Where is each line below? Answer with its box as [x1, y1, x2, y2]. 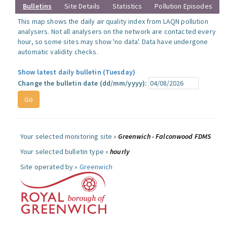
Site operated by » [20, 162, 80, 171]
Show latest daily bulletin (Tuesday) [18, 67, 136, 77]
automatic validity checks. [18, 47, 98, 56]
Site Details [64, 2, 100, 11]
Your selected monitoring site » [20, 132, 119, 141]
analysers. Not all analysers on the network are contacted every [18, 27, 216, 36]
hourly [110, 147, 130, 156]
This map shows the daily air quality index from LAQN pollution [18, 17, 208, 26]
